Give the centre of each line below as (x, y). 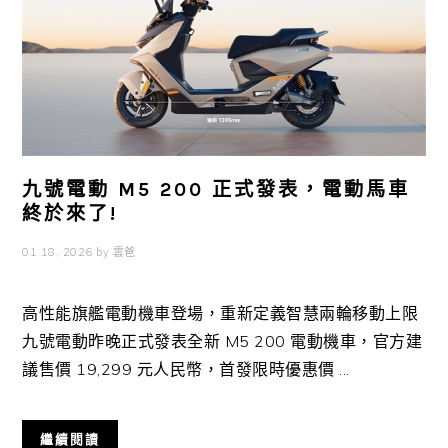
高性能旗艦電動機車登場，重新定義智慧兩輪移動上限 (220, 312)
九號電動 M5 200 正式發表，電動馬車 (216, 189)
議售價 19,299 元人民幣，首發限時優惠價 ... (186, 368)
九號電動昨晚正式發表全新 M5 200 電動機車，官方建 (222, 340)
